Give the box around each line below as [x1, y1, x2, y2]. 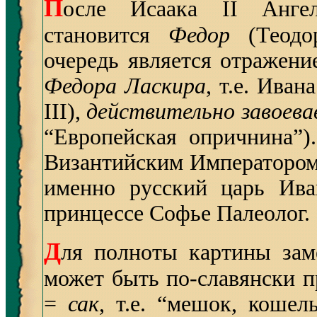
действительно [86, 99, 236, 124]
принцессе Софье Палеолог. [44, 201, 310, 226]
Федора [44, 74, 117, 98]
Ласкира [124, 74, 206, 98]
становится [44, 23, 169, 47]
